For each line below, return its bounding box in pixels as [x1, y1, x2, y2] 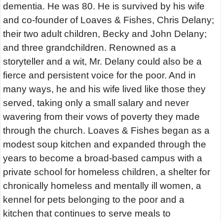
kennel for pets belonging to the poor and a [3, 194, 184, 205]
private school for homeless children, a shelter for [3, 167, 210, 178]
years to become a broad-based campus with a [3, 153, 202, 164]
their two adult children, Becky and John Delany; [3, 29, 207, 39]
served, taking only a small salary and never [3, 98, 189, 109]
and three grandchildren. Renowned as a [3, 42, 176, 53]
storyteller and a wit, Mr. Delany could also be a [3, 56, 202, 67]
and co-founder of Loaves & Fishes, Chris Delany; [3, 15, 214, 26]
